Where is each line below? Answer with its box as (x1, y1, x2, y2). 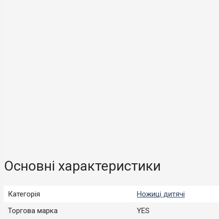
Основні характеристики (4, 157, 161, 174)
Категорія (8, 189, 40, 198)
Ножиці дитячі (137, 189, 185, 198)
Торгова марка (8, 206, 58, 215)
